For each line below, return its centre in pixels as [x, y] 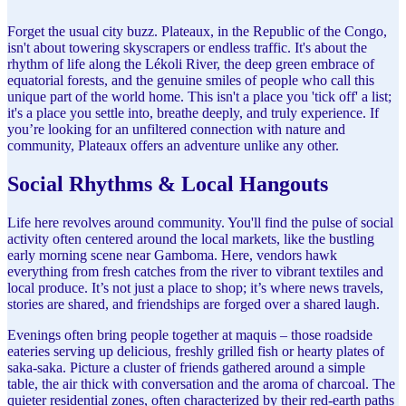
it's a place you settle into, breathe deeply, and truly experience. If [193, 113]
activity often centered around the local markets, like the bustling [191, 238]
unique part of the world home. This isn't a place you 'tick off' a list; [199, 97]
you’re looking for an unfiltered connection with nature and [176, 129]
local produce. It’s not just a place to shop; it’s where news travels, [195, 287]
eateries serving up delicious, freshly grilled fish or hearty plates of [196, 351]
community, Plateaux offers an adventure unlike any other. [173, 145]
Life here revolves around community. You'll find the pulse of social [200, 222]
